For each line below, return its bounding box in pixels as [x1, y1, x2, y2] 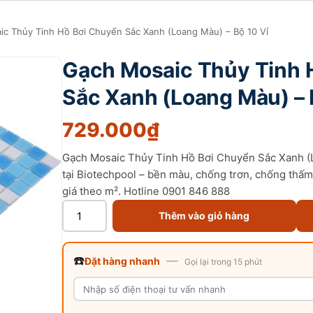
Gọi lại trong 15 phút [184, 256, 262, 267]
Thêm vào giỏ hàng [159, 210, 250, 221]
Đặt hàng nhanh [85, 255, 160, 267]
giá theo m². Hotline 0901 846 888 [62, 184, 230, 198]
